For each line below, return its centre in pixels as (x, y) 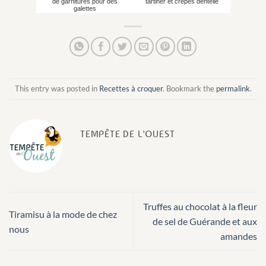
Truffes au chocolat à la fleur (200, 207)
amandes (239, 236)
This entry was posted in (57, 89)
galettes (85, 8)
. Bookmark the (189, 89)
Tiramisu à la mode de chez (63, 214)
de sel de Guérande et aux (205, 221)
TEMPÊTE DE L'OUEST (128, 134)
